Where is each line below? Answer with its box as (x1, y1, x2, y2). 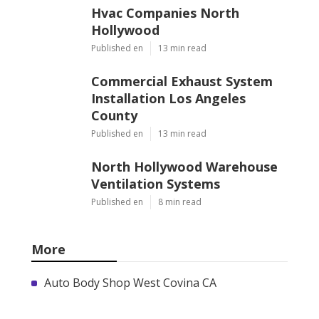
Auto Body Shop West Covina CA (44, 274, 216, 291)
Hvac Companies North (91, 4, 239, 21)
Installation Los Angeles (91, 89, 246, 107)
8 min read (158, 195, 202, 208)
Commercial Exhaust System (91, 72, 273, 90)
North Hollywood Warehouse (91, 157, 278, 175)
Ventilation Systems (91, 174, 220, 192)
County (91, 106, 137, 124)
